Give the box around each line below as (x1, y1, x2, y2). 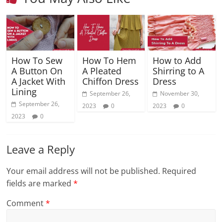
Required (162, 165, 197, 176)
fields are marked (6, 177, 74, 189)
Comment (6, 197, 46, 209)
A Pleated (82, 64, 121, 77)
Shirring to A (152, 64, 204, 77)
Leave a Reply (6, 141, 75, 157)
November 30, (160, 89, 199, 98)
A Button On (11, 64, 63, 77)
